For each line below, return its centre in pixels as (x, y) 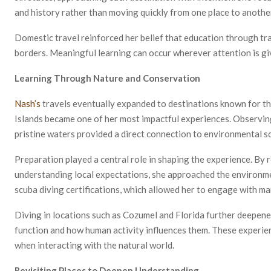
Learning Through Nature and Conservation (107, 78)
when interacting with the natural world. (94, 245)
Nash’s (28, 103)
